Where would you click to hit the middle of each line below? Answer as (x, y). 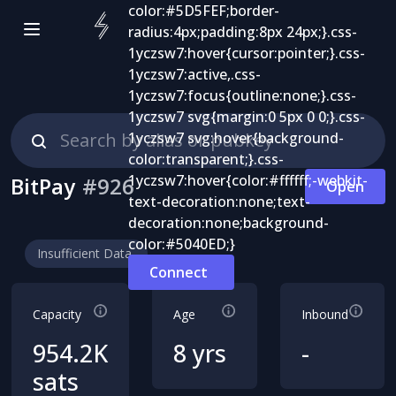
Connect (179, 272)
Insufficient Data (84, 253)
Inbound (324, 314)
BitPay (43, 186)
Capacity (57, 314)
